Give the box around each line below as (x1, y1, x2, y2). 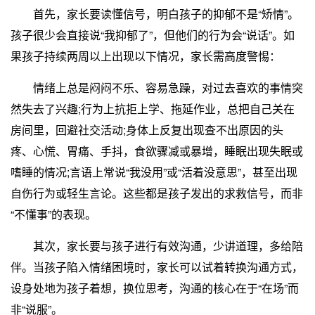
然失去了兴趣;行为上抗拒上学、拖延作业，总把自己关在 (11, 100, 295, 117)
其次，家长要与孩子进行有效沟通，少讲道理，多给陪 (11, 237, 303, 254)
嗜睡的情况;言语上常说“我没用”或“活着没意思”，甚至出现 (11, 163, 297, 180)
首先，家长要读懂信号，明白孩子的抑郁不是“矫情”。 (11, 5, 299, 22)
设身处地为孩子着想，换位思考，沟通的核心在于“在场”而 (11, 279, 299, 296)
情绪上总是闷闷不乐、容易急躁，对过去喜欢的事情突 (11, 79, 303, 96)
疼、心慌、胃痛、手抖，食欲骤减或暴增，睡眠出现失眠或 (11, 142, 303, 159)
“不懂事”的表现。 (11, 205, 96, 222)
